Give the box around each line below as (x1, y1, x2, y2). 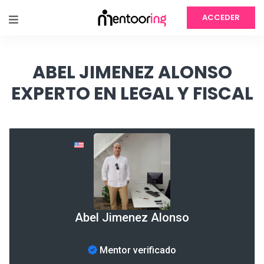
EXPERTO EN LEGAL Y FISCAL (11, 81, 253, 106)
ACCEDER (202, 12, 240, 23)
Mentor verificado (97, 244, 176, 256)
